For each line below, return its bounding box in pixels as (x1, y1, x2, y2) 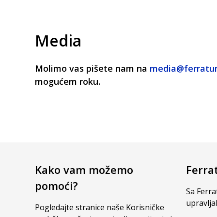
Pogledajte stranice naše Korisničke (35, 202, 164, 213)
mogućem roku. (35, 76, 100, 88)
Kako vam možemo (35, 162, 133, 177)
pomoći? (35, 178, 78, 193)
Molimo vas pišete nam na (35, 62, 150, 75)
